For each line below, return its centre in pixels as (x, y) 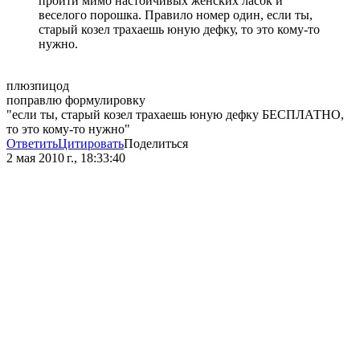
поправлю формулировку (76, 100)
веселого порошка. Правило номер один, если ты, (176, 15)
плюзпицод (38, 86)
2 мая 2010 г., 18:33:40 (66, 158)
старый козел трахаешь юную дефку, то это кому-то (179, 30)
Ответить (32, 144)
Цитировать (91, 144)
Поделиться (156, 144)
